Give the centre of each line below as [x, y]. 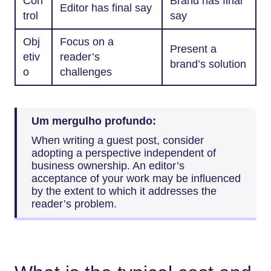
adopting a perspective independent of [124, 153]
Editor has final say [106, 8]
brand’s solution [208, 64]
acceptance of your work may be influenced [136, 178]
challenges [86, 72]
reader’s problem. [74, 204]
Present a [193, 49]
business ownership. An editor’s [108, 165]
